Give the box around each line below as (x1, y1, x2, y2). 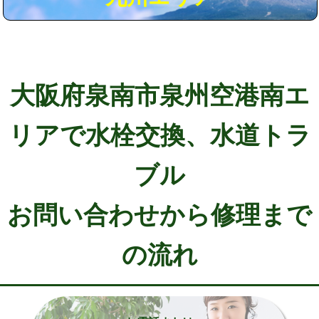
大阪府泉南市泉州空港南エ (9, 80, 310, 109)
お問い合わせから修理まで (7, 200, 312, 229)
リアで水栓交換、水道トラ (8, 120, 311, 149)
